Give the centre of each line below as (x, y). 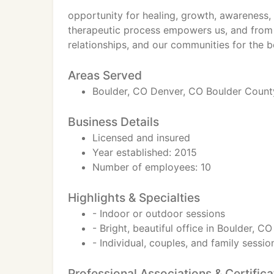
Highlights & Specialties (134, 198)
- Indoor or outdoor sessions (159, 213)
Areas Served (105, 75)
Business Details (113, 122)
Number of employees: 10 (152, 167)
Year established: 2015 (145, 152)
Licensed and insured (141, 138)
